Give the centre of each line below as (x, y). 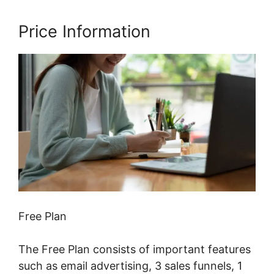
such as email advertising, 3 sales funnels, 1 (130, 266)
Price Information (84, 32)
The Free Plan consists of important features (135, 250)
